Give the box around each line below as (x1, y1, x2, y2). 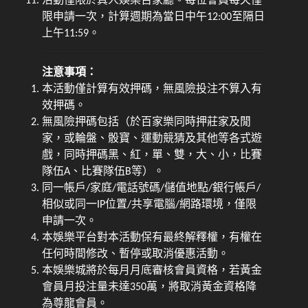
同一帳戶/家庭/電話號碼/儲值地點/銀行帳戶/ (42, 182, 261, 194)
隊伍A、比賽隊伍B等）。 (42, 166, 165, 177)
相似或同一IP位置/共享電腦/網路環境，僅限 (42, 199, 257, 210)
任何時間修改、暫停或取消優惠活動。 (42, 248, 230, 260)
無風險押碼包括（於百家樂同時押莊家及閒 (42, 116, 252, 128)
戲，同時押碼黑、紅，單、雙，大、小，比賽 (42, 149, 263, 161)
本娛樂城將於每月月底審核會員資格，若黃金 (42, 265, 263, 276)
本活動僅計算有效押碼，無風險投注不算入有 (42, 83, 263, 95)
